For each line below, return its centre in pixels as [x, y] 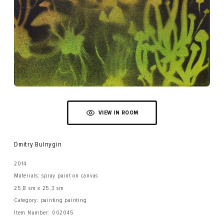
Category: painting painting [50, 200]
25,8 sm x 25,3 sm [39, 188]
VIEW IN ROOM [118, 113]
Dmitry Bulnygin [38, 144]
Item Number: [33, 212]
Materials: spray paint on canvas [56, 176]
